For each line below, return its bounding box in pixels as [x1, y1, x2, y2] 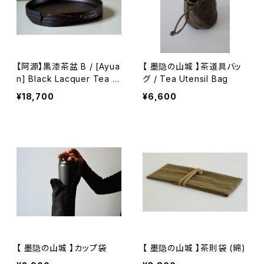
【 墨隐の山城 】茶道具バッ [143, 61, 242, 71]
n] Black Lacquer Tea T [16, 73, 119, 84]
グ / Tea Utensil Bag [153, 73, 229, 84]
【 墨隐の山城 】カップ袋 [16, 242, 107, 253]
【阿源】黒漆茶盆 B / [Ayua [16, 61, 120, 71]
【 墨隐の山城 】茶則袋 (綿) [143, 242, 246, 253]
